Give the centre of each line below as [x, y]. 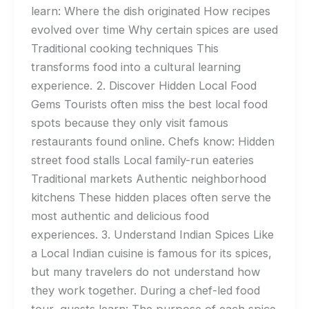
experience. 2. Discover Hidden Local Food [143, 85]
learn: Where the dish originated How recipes [150, 11]
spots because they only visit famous [129, 122]
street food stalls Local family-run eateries [142, 160]
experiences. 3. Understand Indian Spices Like [152, 234]
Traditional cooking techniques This [124, 48]
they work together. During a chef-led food [145, 290]
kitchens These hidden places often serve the [151, 197]
